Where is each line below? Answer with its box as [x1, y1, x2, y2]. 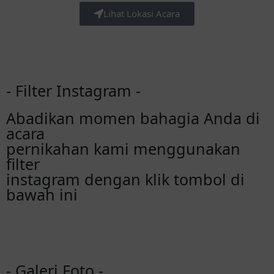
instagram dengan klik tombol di [6, 169, 245, 190]
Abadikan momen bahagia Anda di [6, 108, 260, 128]
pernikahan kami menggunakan [6, 138, 240, 159]
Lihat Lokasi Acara [103, 7, 180, 20]
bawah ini [6, 184, 78, 205]
